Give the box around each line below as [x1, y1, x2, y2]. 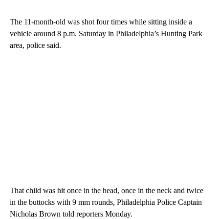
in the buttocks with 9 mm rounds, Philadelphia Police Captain [10, 198, 202, 207]
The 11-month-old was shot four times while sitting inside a [10, 18, 192, 26]
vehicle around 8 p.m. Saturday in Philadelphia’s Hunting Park [10, 29, 202, 38]
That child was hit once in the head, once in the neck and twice [10, 186, 203, 195]
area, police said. [10, 41, 61, 50]
